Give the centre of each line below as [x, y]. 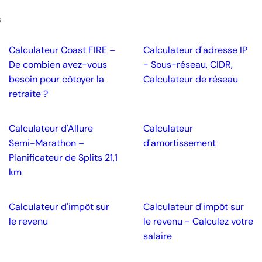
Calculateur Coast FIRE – [62, 50]
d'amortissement [180, 143]
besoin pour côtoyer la [56, 79]
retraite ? [28, 94]
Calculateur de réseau [191, 79]
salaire [158, 236]
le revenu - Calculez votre [198, 221]
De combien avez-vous [58, 65]
